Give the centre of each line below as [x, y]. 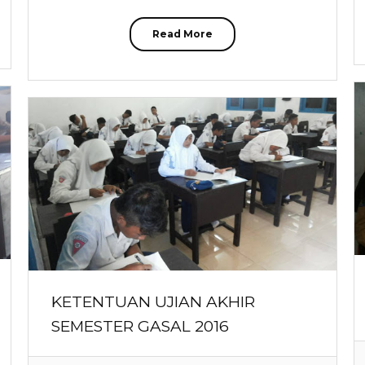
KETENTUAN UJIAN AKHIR [153, 302]
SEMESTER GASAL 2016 [140, 327]
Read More [182, 34]
